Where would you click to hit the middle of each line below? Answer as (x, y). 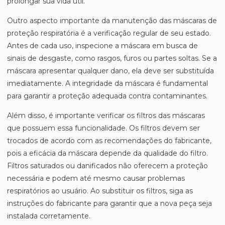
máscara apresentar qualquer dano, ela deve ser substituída (110, 71)
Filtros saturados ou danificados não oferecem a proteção (107, 166)
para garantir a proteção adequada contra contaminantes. (107, 96)
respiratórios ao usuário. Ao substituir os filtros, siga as (100, 191)
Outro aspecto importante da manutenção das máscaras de (112, 21)
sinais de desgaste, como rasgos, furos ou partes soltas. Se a (112, 58)
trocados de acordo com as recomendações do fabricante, (109, 141)
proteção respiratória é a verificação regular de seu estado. (109, 33)
